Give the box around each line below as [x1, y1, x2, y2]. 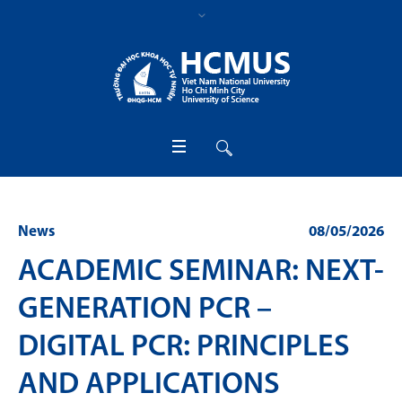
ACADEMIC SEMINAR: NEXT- [18, 256, 384, 288]
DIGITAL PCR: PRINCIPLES [18, 331, 350, 363]
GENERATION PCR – [18, 293, 272, 326]
